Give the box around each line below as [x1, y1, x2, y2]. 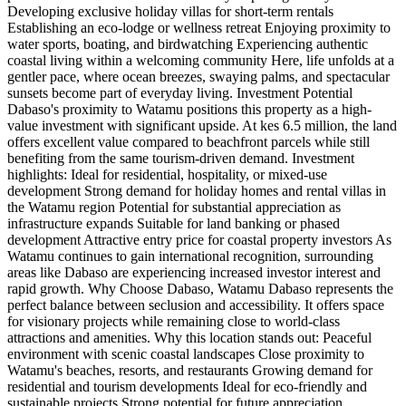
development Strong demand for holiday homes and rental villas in [7, 183, 386, 199]
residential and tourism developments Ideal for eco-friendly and [7, 379, 367, 395]
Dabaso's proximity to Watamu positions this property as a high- [7, 101, 372, 118]
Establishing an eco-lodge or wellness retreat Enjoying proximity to [7, 20, 391, 36]
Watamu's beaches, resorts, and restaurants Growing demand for [7, 362, 372, 379]
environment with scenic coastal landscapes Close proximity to [7, 346, 364, 362]
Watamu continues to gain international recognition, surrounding [7, 248, 373, 265]
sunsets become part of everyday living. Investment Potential [7, 85, 353, 101]
